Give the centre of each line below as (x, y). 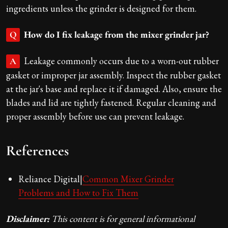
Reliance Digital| (50, 179)
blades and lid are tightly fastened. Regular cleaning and (111, 102)
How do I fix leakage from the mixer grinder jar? (117, 34)
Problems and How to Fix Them (78, 192)
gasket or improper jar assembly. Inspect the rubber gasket (113, 75)
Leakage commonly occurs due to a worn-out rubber (121, 61)
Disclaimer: (28, 218)
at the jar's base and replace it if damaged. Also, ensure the (114, 89)
